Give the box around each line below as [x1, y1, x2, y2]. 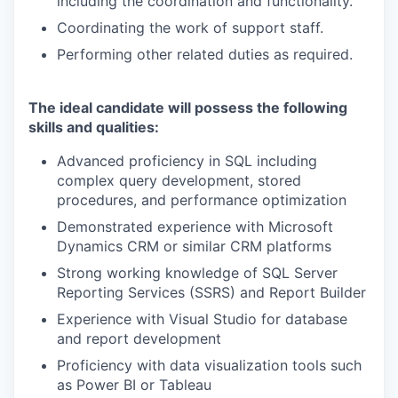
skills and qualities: [28, 118, 159, 136]
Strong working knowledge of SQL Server [57, 264, 338, 282]
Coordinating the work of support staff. [57, 19, 323, 36]
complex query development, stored [57, 171, 301, 189]
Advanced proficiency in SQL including [57, 152, 317, 170]
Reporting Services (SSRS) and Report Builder [57, 283, 366, 301]
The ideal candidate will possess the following [28, 99, 347, 116]
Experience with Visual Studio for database [57, 310, 347, 328]
